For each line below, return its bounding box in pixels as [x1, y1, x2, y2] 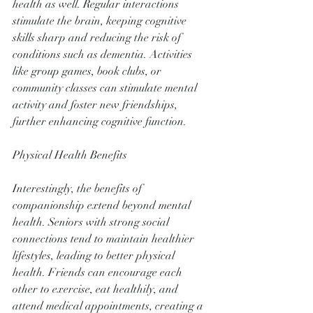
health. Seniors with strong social [13, 215, 172, 229]
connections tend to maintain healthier [13, 232, 197, 246]
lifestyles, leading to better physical [13, 249, 177, 263]
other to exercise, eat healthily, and [13, 282, 181, 296]
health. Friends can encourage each [13, 265, 185, 279]
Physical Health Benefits [13, 148, 127, 162]
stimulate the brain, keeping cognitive [13, 14, 189, 28]
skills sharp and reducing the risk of [13, 31, 184, 45]
